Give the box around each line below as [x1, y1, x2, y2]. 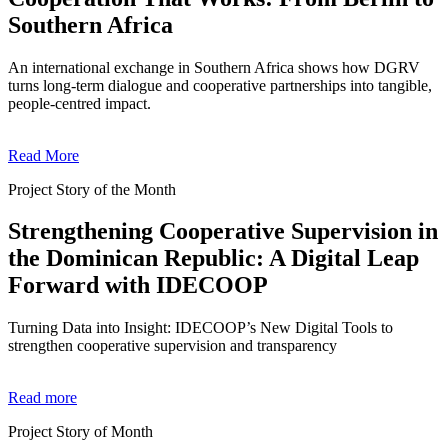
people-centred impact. [8, 94, 151, 112]
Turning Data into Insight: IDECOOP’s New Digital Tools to [8, 319, 393, 337]
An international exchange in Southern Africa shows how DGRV [8, 58, 420, 76]
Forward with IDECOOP [8, 272, 268, 299]
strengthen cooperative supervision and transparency [8, 337, 337, 355]
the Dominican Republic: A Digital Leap [8, 245, 419, 272]
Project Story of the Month [8, 180, 176, 198]
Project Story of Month [8, 423, 153, 441]
